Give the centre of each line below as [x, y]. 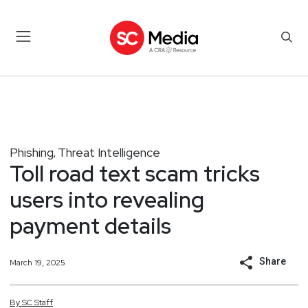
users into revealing [107, 199]
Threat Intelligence [109, 152]
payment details [90, 225]
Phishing [32, 152]
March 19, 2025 [37, 262]
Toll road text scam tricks [135, 173]
